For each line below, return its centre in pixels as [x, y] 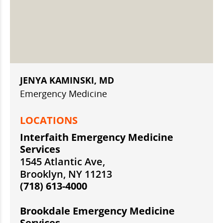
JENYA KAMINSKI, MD [67, 80]
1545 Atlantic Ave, [62, 162]
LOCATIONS [49, 120]
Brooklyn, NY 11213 [66, 174]
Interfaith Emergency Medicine [97, 137]
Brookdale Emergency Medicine [97, 211]
